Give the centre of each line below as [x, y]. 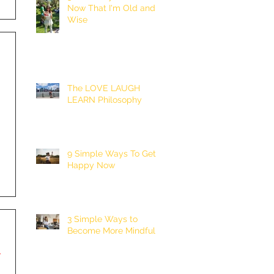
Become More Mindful [111, 230]
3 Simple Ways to [102, 219]
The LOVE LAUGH [104, 88]
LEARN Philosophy [105, 99]
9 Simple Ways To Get [112, 153]
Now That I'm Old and [111, 8]
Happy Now [91, 165]
